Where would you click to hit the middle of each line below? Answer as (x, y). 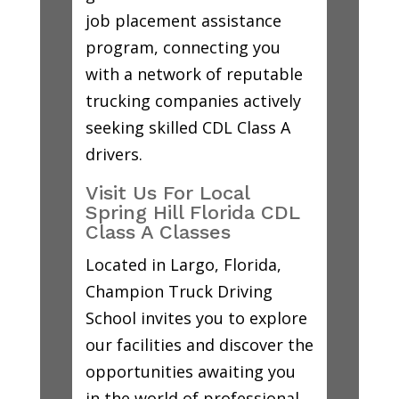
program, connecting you (183, 47)
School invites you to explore (196, 318)
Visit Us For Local (167, 192)
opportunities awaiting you (190, 371)
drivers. (114, 154)
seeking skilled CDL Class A (187, 127)
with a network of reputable (194, 73)
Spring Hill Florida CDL (192, 212)
